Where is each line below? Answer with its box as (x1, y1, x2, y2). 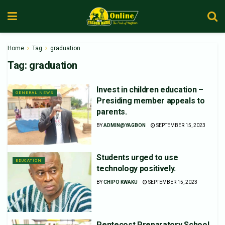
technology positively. (96, 163, 176, 173)
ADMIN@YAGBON (103, 123, 146, 128)
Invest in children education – (96, 85, 203, 94)
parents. (96, 107, 127, 117)
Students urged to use (96, 152, 178, 162)
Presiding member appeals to (96, 96, 205, 105)
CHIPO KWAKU (103, 179, 138, 185)
